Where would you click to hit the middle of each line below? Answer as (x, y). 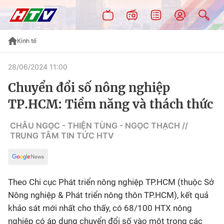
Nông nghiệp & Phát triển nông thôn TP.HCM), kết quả (108, 195)
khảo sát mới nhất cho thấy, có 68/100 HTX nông (100, 208)
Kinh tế (27, 41)
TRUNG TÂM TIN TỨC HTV (62, 135)
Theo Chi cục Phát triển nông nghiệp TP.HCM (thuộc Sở (111, 182)
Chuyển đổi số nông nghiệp (89, 88)
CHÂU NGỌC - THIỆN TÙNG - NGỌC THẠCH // (99, 125)
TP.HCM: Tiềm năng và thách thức (110, 104)
